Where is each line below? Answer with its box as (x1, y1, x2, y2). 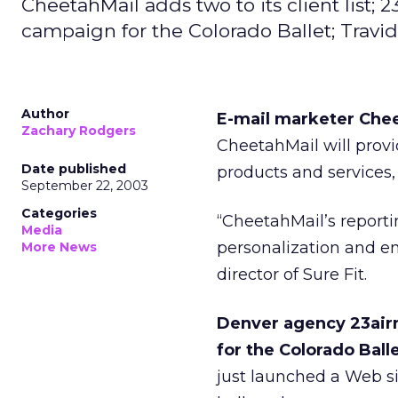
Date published (21, 161, 126, 177)
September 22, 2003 (21, 178, 148, 194)
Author (21, 106, 69, 122)
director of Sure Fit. (217, 265, 367, 284)
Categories (21, 205, 97, 221)
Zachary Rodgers (21, 123, 136, 139)
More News (21, 239, 97, 255)
